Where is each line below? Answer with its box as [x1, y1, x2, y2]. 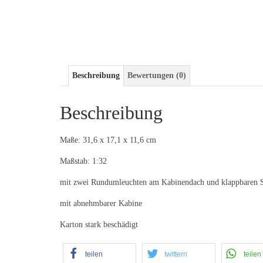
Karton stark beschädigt [60, 220, 138, 229]
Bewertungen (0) [127, 70, 186, 80]
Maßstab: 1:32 [60, 156, 107, 166]
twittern [164, 249, 187, 258]
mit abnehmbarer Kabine [60, 198, 142, 208]
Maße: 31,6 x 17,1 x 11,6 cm [60, 135, 156, 144]
